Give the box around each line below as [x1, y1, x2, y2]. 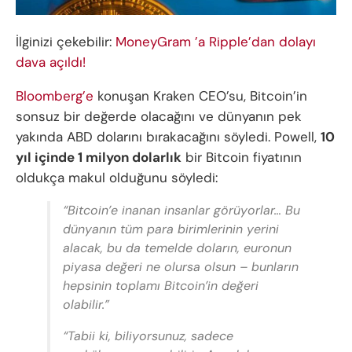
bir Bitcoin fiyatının [181, 148, 302, 167]
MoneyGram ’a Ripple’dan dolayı [115, 33, 316, 51]
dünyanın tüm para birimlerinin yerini [63, 221, 279, 238]
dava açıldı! [16, 53, 86, 71]
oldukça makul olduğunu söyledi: [16, 169, 218, 187]
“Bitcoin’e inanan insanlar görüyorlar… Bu [63, 202, 300, 219]
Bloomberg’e [16, 87, 93, 105]
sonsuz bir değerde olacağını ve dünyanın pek [16, 108, 302, 126]
